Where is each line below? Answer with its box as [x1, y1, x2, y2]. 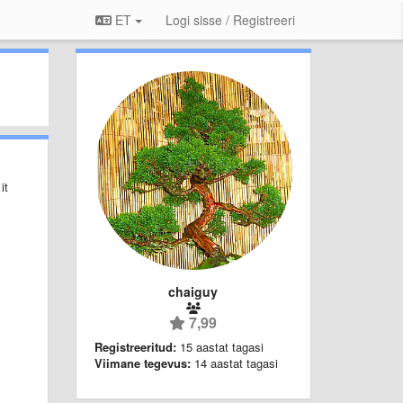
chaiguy [168, 282, 219, 300]
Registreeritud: [94, 337, 176, 355]
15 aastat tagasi [179, 337, 264, 355]
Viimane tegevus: [94, 354, 191, 372]
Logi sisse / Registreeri [166, 11, 295, 29]
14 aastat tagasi [193, 354, 278, 372]
